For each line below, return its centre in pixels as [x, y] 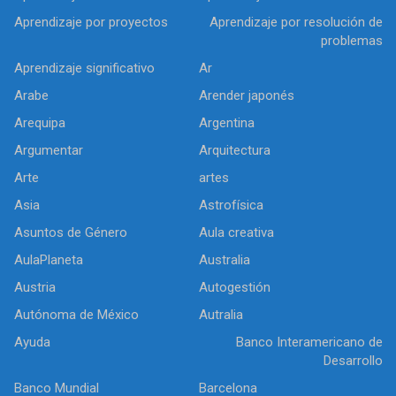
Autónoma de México [76, 315]
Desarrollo [353, 361]
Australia [225, 260]
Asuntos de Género [71, 233]
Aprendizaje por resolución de [296, 23]
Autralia [221, 315]
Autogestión [235, 288]
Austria [35, 288]
